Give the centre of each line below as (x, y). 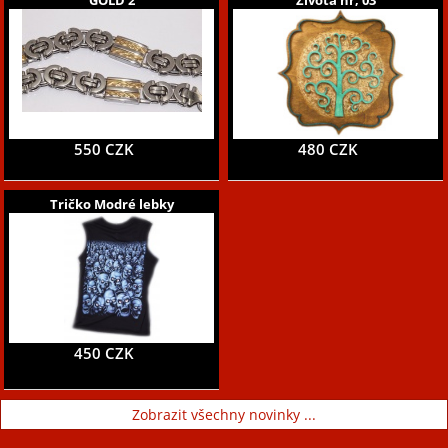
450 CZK (103, 353)
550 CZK (103, 149)
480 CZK (327, 149)
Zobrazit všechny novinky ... (224, 414)
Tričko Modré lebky (111, 203)
